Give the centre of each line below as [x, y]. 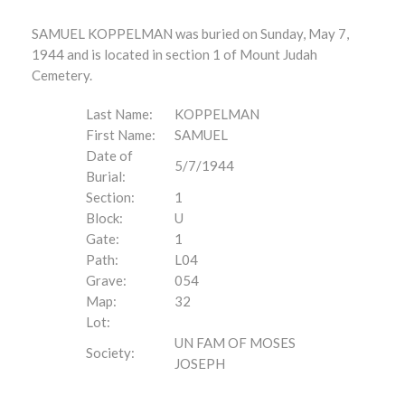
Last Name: [119, 114]
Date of [109, 155]
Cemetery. [62, 75]
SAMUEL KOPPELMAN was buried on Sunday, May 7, [190, 33]
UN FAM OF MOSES [235, 343]
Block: [104, 218]
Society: [110, 353]
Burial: [106, 176]
